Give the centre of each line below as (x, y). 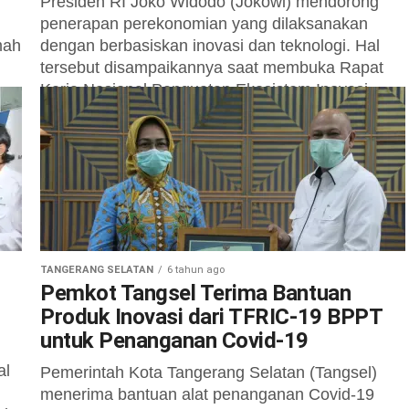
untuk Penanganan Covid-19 (175, 341)
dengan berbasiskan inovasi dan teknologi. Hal (210, 46)
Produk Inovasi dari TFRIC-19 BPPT (211, 317)
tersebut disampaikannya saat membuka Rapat (212, 68)
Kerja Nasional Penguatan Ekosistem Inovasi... (211, 89)
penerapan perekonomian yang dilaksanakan (204, 24)
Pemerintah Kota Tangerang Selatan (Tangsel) (209, 372)
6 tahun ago (196, 270)
